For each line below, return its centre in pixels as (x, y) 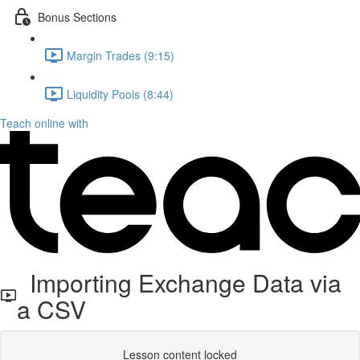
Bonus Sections (77, 16)
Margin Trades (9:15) (121, 55)
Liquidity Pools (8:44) (120, 94)
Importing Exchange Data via (179, 282)
